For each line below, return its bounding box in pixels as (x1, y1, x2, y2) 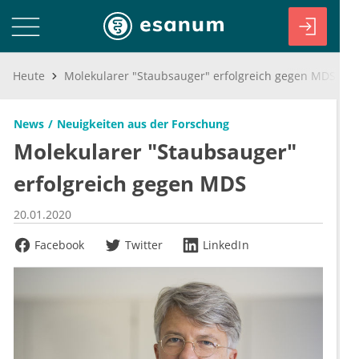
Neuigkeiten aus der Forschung (57, 116, 229, 131)
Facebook (34, 237, 85, 252)
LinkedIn (203, 237, 249, 252)
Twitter (124, 237, 163, 252)
